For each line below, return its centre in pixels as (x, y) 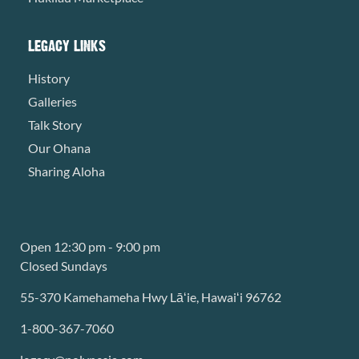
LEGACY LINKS (67, 46)
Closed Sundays (64, 266)
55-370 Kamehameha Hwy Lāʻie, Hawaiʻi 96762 (151, 297)
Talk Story (55, 125)
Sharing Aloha (67, 171)
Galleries (52, 102)
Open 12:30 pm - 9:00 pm (90, 247)
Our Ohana (59, 148)
